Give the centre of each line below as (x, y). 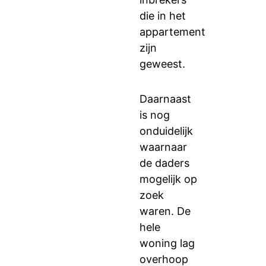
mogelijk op (168, 179)
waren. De (165, 211)
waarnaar (163, 147)
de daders (166, 163)
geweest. (162, 64)
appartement (172, 32)
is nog (155, 115)
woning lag (167, 243)
